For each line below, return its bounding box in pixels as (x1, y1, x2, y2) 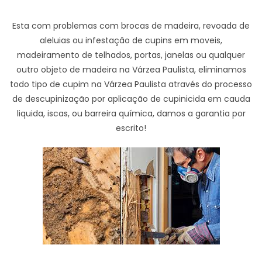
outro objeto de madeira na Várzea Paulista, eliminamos (16, 64, 246, 76)
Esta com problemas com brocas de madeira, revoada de (12, 20, 250, 32)
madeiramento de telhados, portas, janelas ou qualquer (17, 49, 245, 61)
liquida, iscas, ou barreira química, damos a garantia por (16, 108, 246, 120)
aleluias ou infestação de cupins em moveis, (40, 35, 222, 47)
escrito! (116, 122, 146, 135)
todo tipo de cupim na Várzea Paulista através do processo (10, 78, 252, 91)
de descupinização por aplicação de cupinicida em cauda (12, 93, 250, 105)
